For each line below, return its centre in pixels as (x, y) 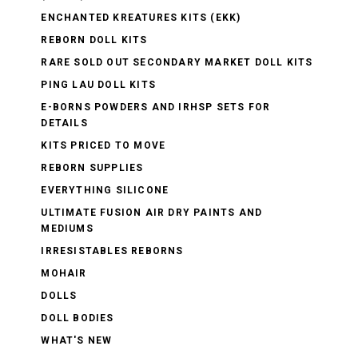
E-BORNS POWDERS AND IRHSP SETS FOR (156, 107)
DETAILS (64, 123)
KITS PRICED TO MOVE (103, 145)
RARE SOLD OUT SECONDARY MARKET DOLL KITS (177, 62)
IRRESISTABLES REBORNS (112, 251)
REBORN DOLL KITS (94, 40)
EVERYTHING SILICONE (105, 190)
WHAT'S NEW (77, 340)
